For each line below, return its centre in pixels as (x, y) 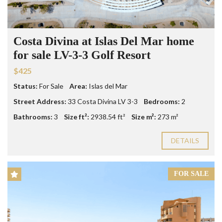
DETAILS (185, 140)
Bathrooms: (33, 116)
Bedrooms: (162, 101)
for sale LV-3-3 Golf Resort (82, 55)
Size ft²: (77, 116)
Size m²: (144, 116)
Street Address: (40, 101)
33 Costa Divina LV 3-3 (103, 101)
